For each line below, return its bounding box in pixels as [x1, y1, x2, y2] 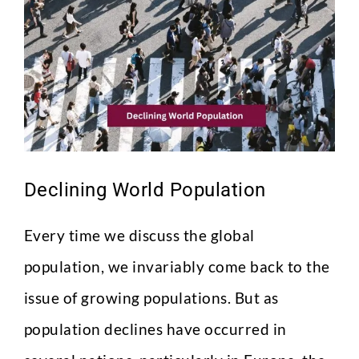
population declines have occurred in [23, 320, 287, 338]
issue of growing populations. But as [23, 288, 279, 307]
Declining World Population [23, 179, 266, 201]
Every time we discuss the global [23, 226, 255, 244]
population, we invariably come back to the [23, 257, 330, 276]
